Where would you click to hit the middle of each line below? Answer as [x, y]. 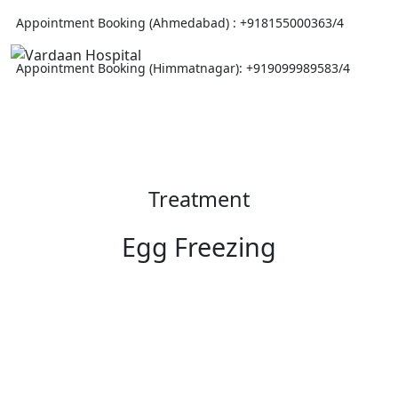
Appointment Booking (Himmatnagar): [131, 68]
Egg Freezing [199, 247]
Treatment [199, 199]
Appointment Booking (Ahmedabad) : [128, 23]
